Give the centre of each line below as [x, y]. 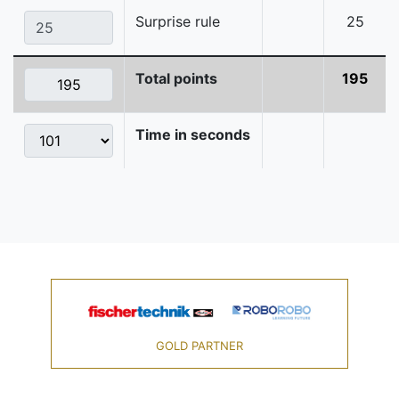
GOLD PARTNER [199, 346]
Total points [176, 79]
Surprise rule [178, 22]
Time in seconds [193, 135]
